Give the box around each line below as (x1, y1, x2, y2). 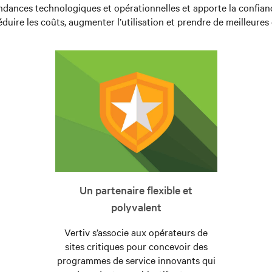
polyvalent (110, 200, 161, 214)
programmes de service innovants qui (56, 253, 216, 267)
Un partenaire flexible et (80, 183, 192, 197)
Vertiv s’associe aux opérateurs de (64, 225, 208, 239)
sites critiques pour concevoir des (64, 239, 208, 253)
